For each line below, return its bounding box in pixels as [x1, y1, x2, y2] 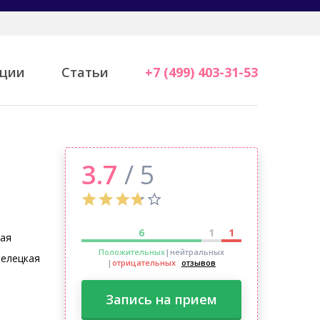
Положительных [99, 246, 165, 257]
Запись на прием [106, 291, 217, 308]
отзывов [181, 257, 216, 268]
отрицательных [112, 257, 176, 268]
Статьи [61, 64, 109, 81]
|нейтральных [165, 246, 224, 257]
